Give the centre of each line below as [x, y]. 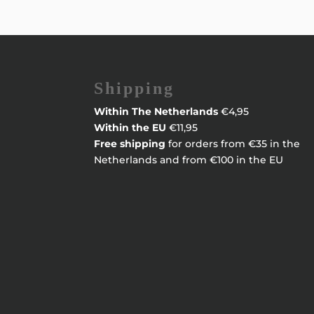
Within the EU [130, 128]
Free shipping [130, 144]
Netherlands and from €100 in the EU [189, 160]
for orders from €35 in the [233, 144]
